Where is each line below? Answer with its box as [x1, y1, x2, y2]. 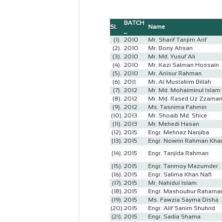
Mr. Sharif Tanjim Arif [148, 36, 207, 43]
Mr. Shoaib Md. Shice [148, 112, 207, 119]
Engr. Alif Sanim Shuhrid [148, 205, 215, 212]
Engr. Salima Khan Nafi [148, 171, 212, 178]
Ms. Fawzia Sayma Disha [148, 196, 219, 203]
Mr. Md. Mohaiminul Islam [148, 87, 221, 94]
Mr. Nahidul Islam [148, 179, 197, 186]
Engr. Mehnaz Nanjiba [148, 129, 209, 136]
